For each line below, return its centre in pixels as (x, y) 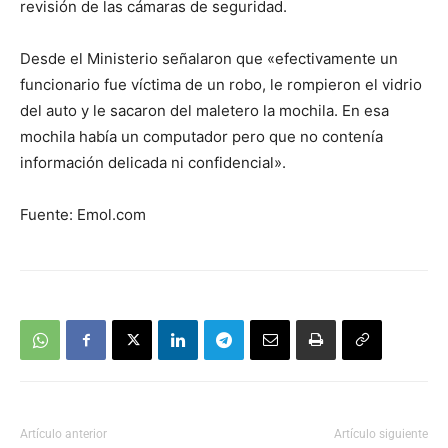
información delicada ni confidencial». (153, 163)
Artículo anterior (63, 434)
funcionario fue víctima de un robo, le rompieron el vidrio (221, 85)
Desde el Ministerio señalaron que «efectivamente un (209, 59)
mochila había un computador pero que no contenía (201, 137)
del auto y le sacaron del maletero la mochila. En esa (204, 111)
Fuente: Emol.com (83, 215)
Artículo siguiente (381, 434)
